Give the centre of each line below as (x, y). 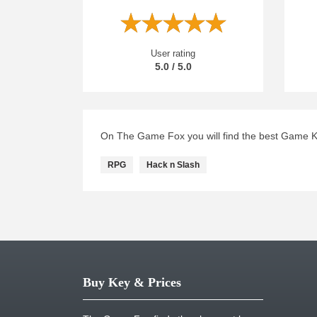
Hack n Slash (173, 165)
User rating (173, 53)
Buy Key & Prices (132, 282)
